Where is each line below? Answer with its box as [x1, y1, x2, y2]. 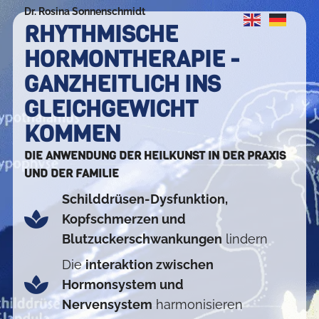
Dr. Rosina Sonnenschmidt [24, 6, 146, 18]
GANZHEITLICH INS [24, 68, 221, 100]
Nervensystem [61, 296, 152, 312]
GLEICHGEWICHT [24, 93, 199, 125]
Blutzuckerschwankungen [61, 231, 222, 246]
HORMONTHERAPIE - [24, 43, 241, 75]
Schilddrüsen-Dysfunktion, [61, 191, 228, 206]
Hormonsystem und [61, 276, 184, 292]
